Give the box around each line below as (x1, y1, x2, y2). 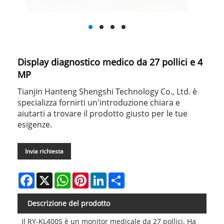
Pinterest (88, 171, 118, 181)
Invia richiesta (25, 146, 63, 155)
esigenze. (17, 118, 52, 130)
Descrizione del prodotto (27, 198, 110, 208)
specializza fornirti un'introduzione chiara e (17, 96, 180, 108)
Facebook (34, 171, 65, 181)
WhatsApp (70, 171, 105, 181)
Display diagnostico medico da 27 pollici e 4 (17, 55, 202, 68)
